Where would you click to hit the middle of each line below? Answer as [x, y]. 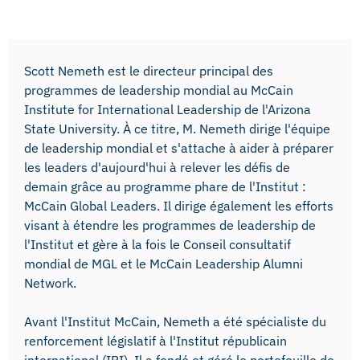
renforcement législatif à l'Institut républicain [155, 340]
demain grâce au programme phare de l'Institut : [165, 186]
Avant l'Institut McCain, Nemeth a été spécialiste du [175, 321]
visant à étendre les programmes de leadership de [170, 225]
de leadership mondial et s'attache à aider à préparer [179, 147]
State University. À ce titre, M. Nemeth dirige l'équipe [177, 128]
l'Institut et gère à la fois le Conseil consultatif [157, 244]
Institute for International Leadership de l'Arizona [168, 109]
